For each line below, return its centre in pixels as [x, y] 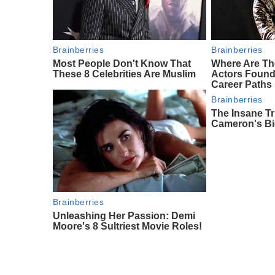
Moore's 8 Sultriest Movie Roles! [127, 227]
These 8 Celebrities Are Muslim [124, 74]
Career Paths [242, 85]
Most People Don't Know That [122, 64]
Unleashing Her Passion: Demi [124, 216]
